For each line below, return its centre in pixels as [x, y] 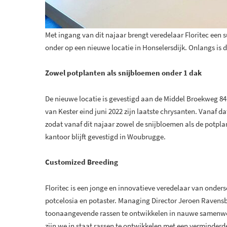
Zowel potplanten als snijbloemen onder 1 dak [123, 73]
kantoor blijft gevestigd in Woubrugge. [105, 137]
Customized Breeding [82, 162]
